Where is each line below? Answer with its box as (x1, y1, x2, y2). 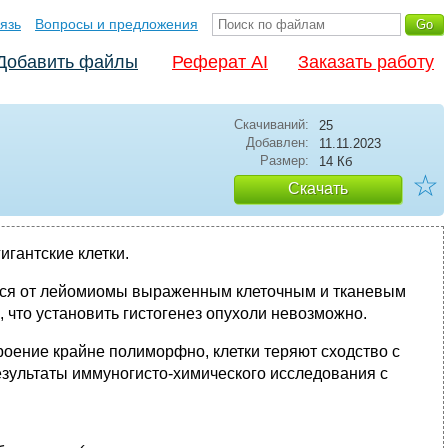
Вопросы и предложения (35, 16, 198, 32)
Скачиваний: (234, 117, 309, 132)
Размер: (260, 153, 309, 168)
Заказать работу (298, 52, 434, 72)
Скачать (288, 180, 348, 197)
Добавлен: (246, 135, 309, 150)
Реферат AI (172, 52, 268, 72)
